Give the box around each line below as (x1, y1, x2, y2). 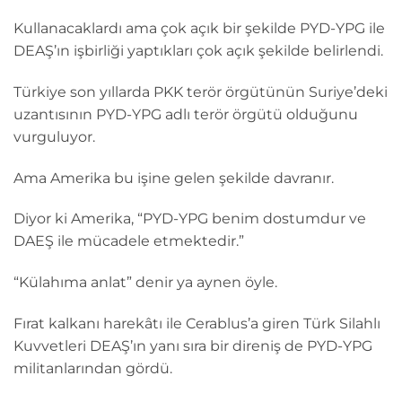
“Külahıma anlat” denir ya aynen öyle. (13, 274, 277, 292)
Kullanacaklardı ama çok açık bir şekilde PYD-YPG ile (13, 19, 385, 37)
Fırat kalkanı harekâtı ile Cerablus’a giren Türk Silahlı (13, 314, 380, 332)
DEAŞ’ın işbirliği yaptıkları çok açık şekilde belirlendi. (13, 41, 383, 59)
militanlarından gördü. (13, 359, 172, 377)
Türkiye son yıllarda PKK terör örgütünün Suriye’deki (13, 83, 388, 100)
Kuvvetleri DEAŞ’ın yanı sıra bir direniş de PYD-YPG (13, 336, 372, 354)
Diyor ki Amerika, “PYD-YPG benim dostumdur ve (13, 210, 366, 228)
